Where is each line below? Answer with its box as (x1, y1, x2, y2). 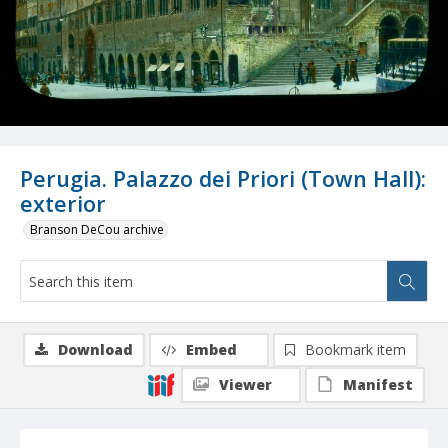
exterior (20, 189, 106, 219)
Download (58, 340, 133, 360)
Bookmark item (305, 340, 406, 360)
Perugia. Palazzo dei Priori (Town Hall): (20, 164, 426, 194)
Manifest (343, 375, 413, 395)
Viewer (219, 375, 272, 395)
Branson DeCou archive (30, 221, 164, 239)
